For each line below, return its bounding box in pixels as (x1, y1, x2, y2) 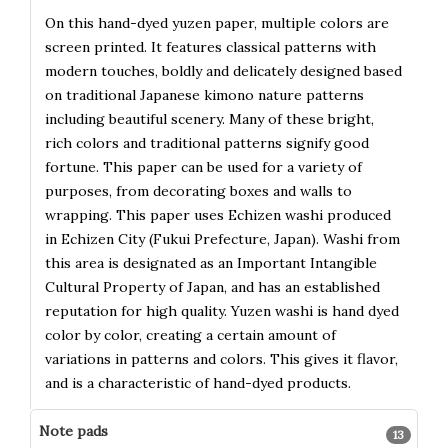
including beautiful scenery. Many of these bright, (45, 110, 374, 129)
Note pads (39, 421, 109, 440)
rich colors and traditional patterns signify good (45, 134, 369, 153)
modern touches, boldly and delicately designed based (45, 62, 402, 81)
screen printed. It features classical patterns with (45, 38, 376, 57)
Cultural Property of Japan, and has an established (45, 278, 380, 297)
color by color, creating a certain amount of (45, 326, 336, 345)
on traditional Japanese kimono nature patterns (45, 86, 364, 105)
